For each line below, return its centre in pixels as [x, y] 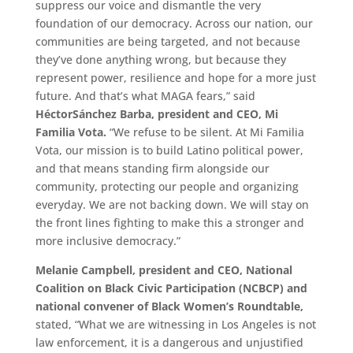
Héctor [54, 113]
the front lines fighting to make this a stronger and [169, 222]
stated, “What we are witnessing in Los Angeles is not [175, 324]
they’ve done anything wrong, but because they [160, 59]
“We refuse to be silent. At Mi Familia [206, 132]
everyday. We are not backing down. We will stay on [172, 204]
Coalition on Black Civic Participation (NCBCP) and [171, 288]
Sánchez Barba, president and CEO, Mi [175, 113]
